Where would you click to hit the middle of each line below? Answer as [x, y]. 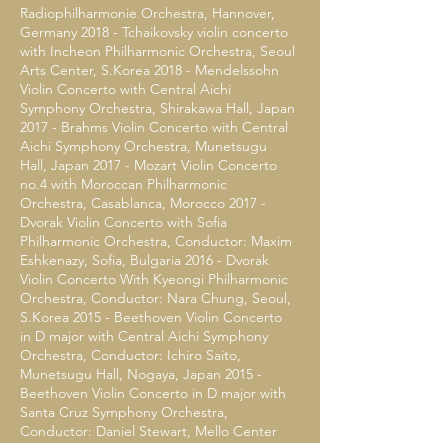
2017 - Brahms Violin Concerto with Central [154, 127]
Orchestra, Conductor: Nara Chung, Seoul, [155, 298]
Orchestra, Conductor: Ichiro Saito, [130, 355]
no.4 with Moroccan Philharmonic [123, 184]
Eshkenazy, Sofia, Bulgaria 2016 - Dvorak [144, 260]
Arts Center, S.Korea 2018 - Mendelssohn [149, 70]
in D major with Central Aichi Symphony [144, 336]
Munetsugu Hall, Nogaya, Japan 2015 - [141, 374]
